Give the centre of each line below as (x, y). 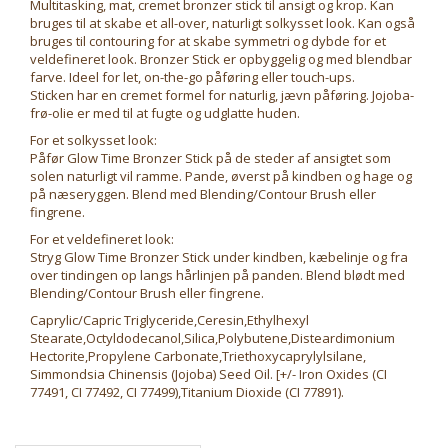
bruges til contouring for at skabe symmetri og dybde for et (208, 41)
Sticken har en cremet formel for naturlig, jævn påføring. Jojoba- (222, 95)
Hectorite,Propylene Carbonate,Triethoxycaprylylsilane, (198, 356)
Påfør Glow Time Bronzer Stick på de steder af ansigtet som (210, 158)
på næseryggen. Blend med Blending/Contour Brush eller (203, 194)
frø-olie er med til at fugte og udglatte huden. (165, 113)
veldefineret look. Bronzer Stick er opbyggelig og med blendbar (221, 59)
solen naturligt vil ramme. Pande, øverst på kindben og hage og (221, 176)
